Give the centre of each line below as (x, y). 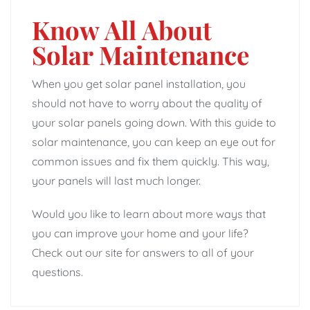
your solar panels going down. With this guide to (154, 122)
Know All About (122, 29)
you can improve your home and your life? (140, 233)
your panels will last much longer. (116, 180)
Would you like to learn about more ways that (149, 213)
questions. (57, 272)
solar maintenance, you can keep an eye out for (154, 142)
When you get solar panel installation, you (139, 83)
